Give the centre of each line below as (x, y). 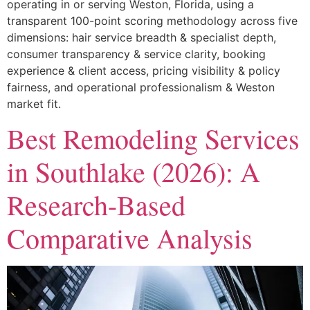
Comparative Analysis (130, 238)
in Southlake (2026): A (134, 172)
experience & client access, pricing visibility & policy (144, 70)
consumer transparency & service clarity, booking (136, 54)
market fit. (34, 103)
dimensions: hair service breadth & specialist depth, (142, 37)
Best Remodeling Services (153, 138)
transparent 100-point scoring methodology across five (152, 20)
